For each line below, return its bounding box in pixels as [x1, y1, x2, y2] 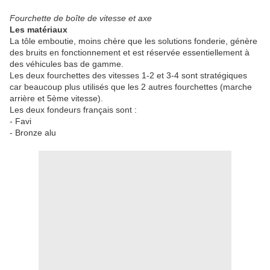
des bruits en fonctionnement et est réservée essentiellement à [10, 48, 250, 58]
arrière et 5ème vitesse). [10, 93, 103, 104]
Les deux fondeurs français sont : [10, 105, 137, 115]
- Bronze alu [10, 128, 56, 138]
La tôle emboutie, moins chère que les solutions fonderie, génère [10, 36, 257, 46]
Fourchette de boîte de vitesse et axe [10, 13, 152, 24]
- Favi [10, 116, 31, 127]
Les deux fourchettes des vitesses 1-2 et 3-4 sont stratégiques [10, 71, 247, 81]
